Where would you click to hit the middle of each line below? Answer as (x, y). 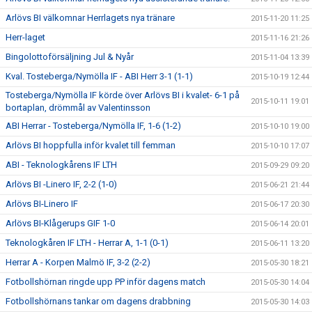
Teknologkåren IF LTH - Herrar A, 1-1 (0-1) (87, 243)
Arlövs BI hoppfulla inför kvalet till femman (91, 145)
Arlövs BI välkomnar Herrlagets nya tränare (90, 18)
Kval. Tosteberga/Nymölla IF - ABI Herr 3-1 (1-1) (99, 76)
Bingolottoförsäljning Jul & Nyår (70, 57)
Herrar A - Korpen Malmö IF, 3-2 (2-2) (78, 262)
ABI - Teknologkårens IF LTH (61, 165)
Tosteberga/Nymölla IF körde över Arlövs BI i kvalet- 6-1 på (123, 95)
